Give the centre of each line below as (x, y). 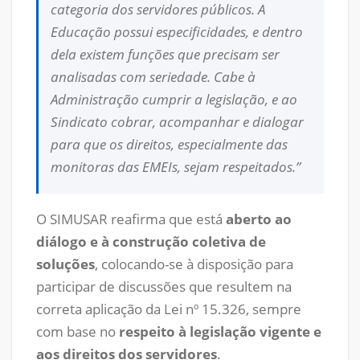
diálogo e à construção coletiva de (151, 242)
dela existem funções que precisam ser (165, 54)
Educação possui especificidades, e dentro (177, 31)
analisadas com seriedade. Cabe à (153, 76)
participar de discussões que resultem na (164, 287)
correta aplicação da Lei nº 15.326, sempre (169, 309)
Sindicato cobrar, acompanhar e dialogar (177, 121)
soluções (65, 264)
